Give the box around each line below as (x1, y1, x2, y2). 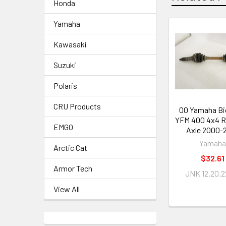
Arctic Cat (53, 143, 87, 152)
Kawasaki (53, 39, 87, 49)
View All (53, 184, 80, 194)
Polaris (53, 81, 77, 90)
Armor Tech (53, 163, 92, 173)
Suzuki (53, 60, 76, 70)
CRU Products (53, 101, 101, 111)
